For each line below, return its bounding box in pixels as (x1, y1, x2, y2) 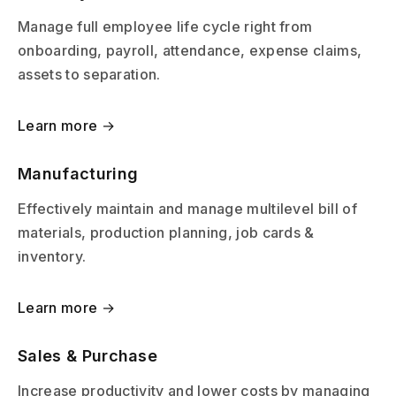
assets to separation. (18, 65, 161, 83)
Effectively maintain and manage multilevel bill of (18, 199, 358, 217)
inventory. (18, 247, 87, 265)
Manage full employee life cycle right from (18, 17, 313, 35)
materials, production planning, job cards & (18, 223, 315, 241)
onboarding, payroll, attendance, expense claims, (18, 41, 362, 59)
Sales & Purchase (18, 346, 158, 365)
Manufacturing (18, 164, 139, 183)
